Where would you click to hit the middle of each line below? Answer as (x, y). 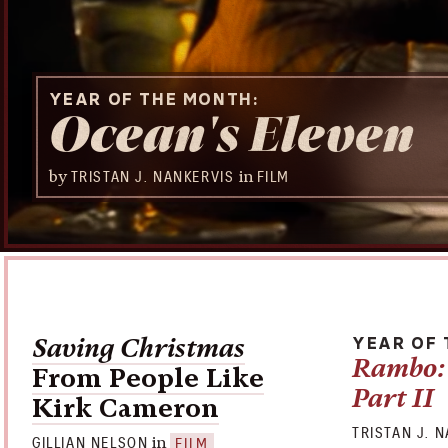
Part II (393, 398)
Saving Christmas (138, 348)
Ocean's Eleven (231, 137)
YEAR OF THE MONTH (150, 98)
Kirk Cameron (125, 408)
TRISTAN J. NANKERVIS (152, 176)
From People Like (148, 378)
